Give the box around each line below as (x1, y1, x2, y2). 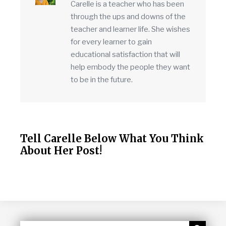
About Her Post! (20, 144, 102, 157)
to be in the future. (71, 75, 133, 85)
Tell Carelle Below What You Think (20, 132, 204, 145)
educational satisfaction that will (71, 50, 180, 60)
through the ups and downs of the (71, 12, 186, 22)
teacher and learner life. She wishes (71, 25, 190, 34)
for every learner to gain (71, 37, 152, 47)
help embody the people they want (71, 63, 190, 72)
